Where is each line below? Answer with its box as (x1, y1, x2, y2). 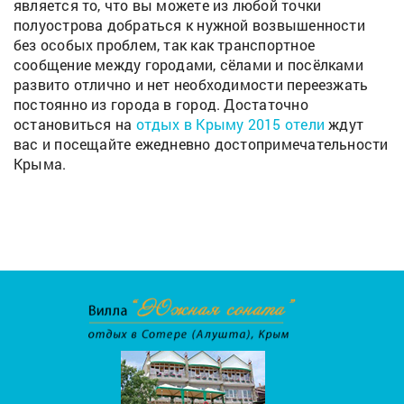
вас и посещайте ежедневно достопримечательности (14, 133, 389, 153)
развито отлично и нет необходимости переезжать (14, 74, 369, 94)
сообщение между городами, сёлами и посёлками (14, 54, 363, 74)
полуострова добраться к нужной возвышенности (14, 14, 365, 34)
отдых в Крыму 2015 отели (135, 114, 325, 133)
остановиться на (14, 114, 136, 133)
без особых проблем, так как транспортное (14, 34, 315, 54)
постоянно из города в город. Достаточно (14, 94, 308, 114)
